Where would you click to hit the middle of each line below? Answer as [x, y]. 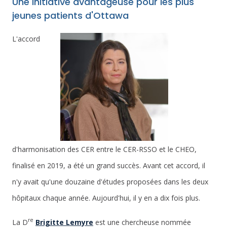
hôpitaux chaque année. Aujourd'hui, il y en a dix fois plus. [106, 198]
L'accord [26, 39]
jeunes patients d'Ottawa [70, 15]
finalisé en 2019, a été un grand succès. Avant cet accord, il [109, 165]
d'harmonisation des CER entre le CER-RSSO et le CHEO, [104, 149]
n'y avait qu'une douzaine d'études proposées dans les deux [110, 181]
